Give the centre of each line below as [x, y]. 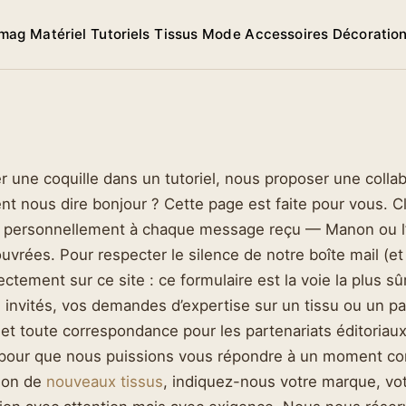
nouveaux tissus [105, 381]
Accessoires [287, 34]
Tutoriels [121, 34]
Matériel [58, 34]
